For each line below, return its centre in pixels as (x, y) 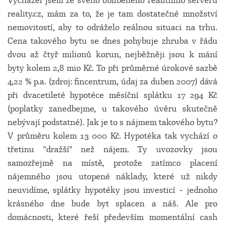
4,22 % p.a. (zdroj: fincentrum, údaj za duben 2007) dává (113, 82)
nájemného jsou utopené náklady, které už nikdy (113, 177)
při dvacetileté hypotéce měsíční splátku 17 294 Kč (113, 95)
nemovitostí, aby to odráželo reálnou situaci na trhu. (113, 27)
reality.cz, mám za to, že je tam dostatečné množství (113, 14)
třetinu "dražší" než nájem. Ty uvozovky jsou (113, 149)
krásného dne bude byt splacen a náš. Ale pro (113, 204)
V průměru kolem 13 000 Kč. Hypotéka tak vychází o (113, 136)
